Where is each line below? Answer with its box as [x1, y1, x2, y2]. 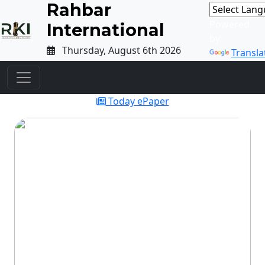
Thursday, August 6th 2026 [54, 44, 181, 57]
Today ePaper [105, 95, 169, 108]
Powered [209, 17, 250, 31]
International [46, 20, 164, 40]
